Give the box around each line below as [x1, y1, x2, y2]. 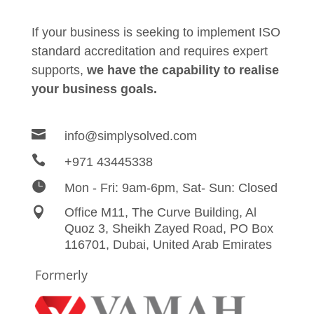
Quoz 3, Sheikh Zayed [64, 221, 193, 236]
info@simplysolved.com [64, 129, 197, 144]
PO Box [229, 221, 273, 236]
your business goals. [31, 82, 157, 97]
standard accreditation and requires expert [31, 44, 268, 59]
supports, [31, 63, 87, 78]
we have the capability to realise [86, 63, 279, 78]
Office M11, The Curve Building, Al [64, 205, 257, 220]
